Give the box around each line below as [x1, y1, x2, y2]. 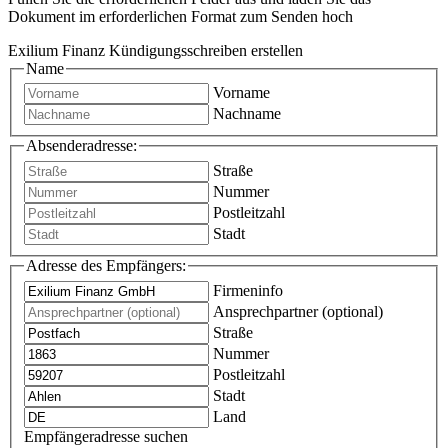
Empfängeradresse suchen [24, 427, 188, 445]
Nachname [213, 105, 281, 123]
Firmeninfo [213, 281, 283, 299]
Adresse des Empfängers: [26, 257, 186, 274]
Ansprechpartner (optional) [213, 302, 383, 320]
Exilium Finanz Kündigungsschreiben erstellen [8, 41, 303, 59]
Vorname [213, 84, 270, 102]
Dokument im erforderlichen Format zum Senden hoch [8, 7, 353, 25]
